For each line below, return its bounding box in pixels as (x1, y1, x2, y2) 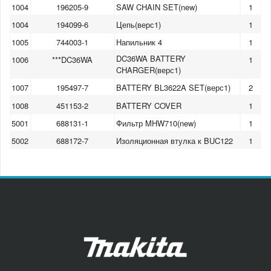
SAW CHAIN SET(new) (116, 1, 198, 13)
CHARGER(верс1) (116, 64, 181, 76)
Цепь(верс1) (116, 19, 162, 31)
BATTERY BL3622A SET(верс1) (116, 82, 231, 94)
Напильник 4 (116, 36, 163, 48)
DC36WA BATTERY (116, 53, 186, 65)
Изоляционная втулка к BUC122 (116, 134, 233, 146)
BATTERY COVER (116, 99, 182, 111)
